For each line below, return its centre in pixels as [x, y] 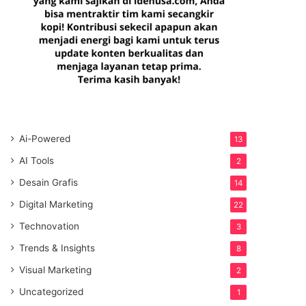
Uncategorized [52, 292]
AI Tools [37, 161]
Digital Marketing [56, 204]
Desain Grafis [49, 182]
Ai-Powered [45, 139]
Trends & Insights [57, 248]
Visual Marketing [56, 270]
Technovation [50, 226]
